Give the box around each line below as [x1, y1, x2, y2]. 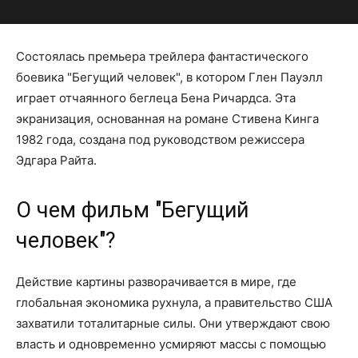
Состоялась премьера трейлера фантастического [16, 49, 308, 64]
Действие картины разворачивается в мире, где [16, 274, 296, 289]
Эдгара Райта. [16, 153, 97, 168]
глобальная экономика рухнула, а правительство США [16, 295, 332, 310]
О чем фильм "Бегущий [16, 197, 249, 223]
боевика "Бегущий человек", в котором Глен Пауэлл [16, 70, 323, 85]
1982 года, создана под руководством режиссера [16, 132, 304, 147]
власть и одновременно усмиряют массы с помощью [16, 336, 326, 352]
